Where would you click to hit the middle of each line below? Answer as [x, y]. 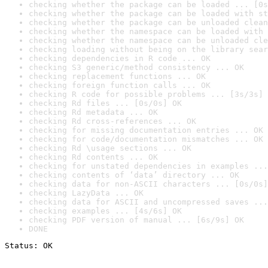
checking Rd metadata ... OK [93, 112]
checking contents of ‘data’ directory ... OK [134, 175]
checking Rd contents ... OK [93, 157]
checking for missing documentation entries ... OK [146, 130]
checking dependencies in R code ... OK [120, 58]
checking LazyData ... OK [86, 193]
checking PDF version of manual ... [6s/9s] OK [136, 220]
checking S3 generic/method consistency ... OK [136, 67]
